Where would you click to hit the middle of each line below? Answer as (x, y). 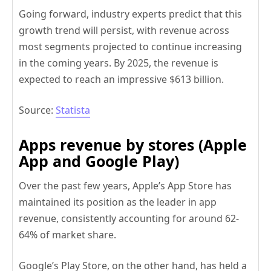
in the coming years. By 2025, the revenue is (119, 63)
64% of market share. (67, 235)
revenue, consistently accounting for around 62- (129, 219)
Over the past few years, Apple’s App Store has (125, 186)
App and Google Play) (99, 161)
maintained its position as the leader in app (118, 202)
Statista (73, 110)
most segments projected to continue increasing (130, 47)
